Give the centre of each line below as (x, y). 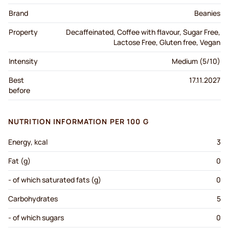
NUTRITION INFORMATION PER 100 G (78, 122)
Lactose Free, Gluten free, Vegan (167, 42)
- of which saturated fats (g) (55, 180)
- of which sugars (36, 218)
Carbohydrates (33, 199)
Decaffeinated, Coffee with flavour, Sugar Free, (143, 32)
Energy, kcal (28, 142)
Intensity (23, 61)
